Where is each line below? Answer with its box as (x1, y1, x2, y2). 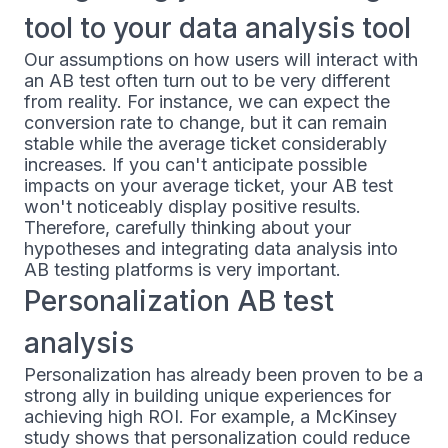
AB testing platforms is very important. (24, 259, 341, 281)
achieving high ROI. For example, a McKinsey (24, 406, 397, 428)
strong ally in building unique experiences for (24, 385, 391, 407)
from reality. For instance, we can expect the (24, 91, 390, 113)
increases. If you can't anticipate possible (24, 154, 367, 176)
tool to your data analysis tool (24, 11, 411, 46)
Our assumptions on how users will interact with (24, 49, 418, 71)
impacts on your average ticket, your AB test (24, 175, 393, 197)
